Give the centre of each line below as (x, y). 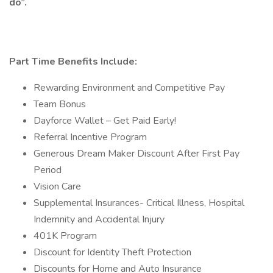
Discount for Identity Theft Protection (112, 252)
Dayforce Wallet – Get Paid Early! (105, 121)
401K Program (65, 236)
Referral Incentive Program (90, 137)
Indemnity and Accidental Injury (99, 219)
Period (48, 170)
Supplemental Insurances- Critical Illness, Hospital (139, 203)
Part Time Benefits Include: (74, 62)
